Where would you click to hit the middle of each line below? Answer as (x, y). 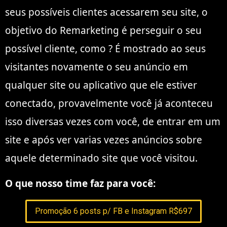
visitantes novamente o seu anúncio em (97, 67)
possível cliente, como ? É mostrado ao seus (105, 48)
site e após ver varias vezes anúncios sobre (104, 140)
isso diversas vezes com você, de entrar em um (113, 121)
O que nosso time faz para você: (80, 183)
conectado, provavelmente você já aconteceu (109, 103)
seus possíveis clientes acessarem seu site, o (106, 12)
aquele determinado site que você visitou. (101, 158)
